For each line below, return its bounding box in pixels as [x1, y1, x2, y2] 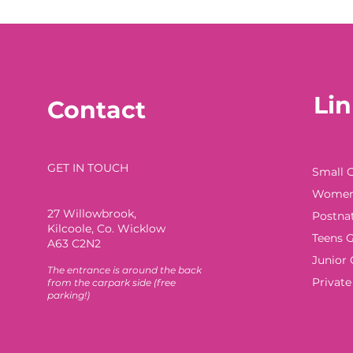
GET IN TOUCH [46, 161, 128, 175]
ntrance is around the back [72, 264, 202, 276]
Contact [46, 95, 146, 124]
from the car [46, 277, 108, 288]
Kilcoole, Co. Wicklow [46, 221, 165, 236]
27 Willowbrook [46, 206, 134, 221]
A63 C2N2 [46, 236, 101, 251]
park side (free [107, 277, 176, 288]
